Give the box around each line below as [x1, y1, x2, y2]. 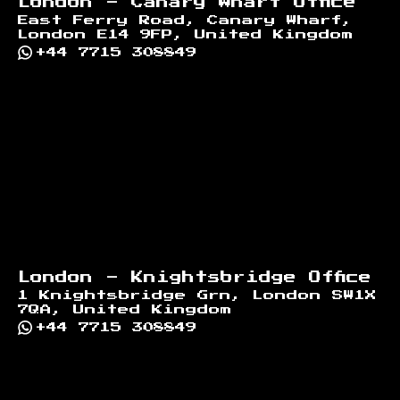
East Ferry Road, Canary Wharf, [18, 14, 353, 26]
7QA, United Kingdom [18, 304, 232, 315]
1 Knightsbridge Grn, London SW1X [18, 289, 377, 301]
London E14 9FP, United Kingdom [18, 29, 354, 40]
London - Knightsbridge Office [18, 271, 371, 284]
